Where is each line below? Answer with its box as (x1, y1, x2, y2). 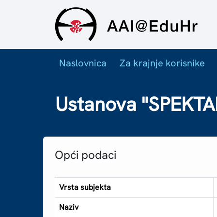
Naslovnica (59, 56, 107, 69)
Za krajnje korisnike (120, 56, 205, 69)
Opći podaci (55, 147, 117, 163)
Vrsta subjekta (59, 182, 111, 193)
